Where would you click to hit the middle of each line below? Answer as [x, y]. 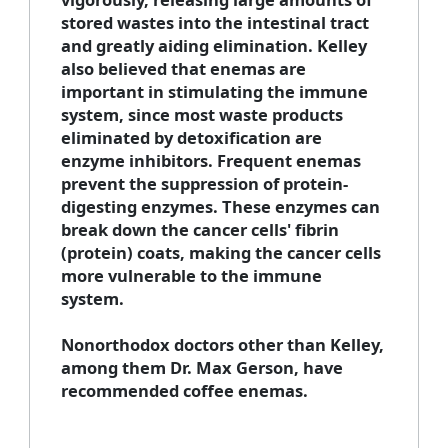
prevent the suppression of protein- [204, 183]
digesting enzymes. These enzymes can [220, 206]
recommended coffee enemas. [184, 390]
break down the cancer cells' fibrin [199, 229]
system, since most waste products [201, 114]
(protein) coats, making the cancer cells [220, 252]
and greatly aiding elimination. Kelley [213, 45]
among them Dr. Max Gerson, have [201, 367]
